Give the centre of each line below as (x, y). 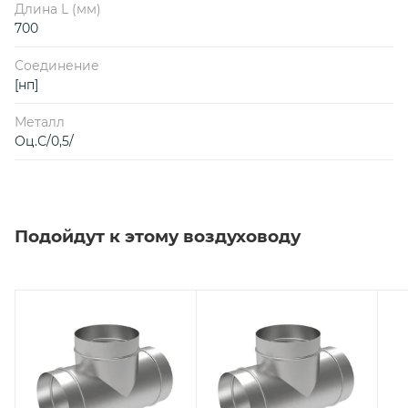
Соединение (57, 65)
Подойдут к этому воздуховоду (158, 236)
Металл (40, 122)
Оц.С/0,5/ (44, 141)
